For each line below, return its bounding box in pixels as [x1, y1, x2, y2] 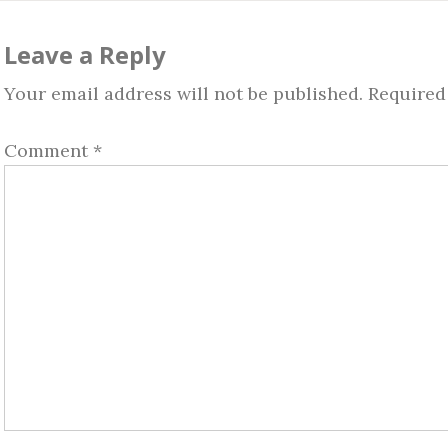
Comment [4, 138, 93, 162]
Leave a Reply [4, 37, 166, 71]
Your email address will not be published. [4, 81, 363, 105]
